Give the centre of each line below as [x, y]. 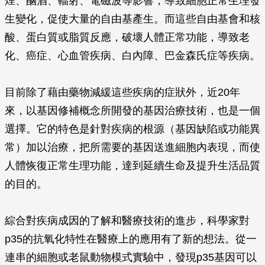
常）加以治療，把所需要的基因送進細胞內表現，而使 [132, 147]
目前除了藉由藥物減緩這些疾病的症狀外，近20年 [122, 92]
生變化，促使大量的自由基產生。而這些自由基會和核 [132, 19]
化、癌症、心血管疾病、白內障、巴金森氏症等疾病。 [132, 56]
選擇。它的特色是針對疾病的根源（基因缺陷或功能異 [132, 129]
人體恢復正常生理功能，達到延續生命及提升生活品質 [132, 166]
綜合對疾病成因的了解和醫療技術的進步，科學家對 [127, 221]
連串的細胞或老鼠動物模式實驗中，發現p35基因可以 [131, 257]
